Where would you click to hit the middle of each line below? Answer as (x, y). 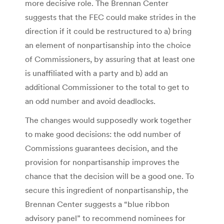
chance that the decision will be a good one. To (109, 176)
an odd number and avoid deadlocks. (90, 101)
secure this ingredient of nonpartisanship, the (107, 190)
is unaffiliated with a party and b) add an (96, 73)
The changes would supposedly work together (108, 120)
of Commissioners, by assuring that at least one (110, 59)
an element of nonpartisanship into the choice (108, 45)
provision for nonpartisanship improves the (102, 162)
